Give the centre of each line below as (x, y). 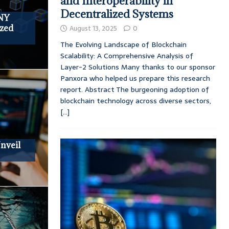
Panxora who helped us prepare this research (135, 78)
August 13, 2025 (93, 28)
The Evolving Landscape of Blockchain (123, 44)
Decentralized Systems (117, 14)
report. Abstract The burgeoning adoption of (134, 89)
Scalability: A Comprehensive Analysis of (127, 55)
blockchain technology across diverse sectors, (135, 100)
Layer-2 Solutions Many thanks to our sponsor (138, 67)
